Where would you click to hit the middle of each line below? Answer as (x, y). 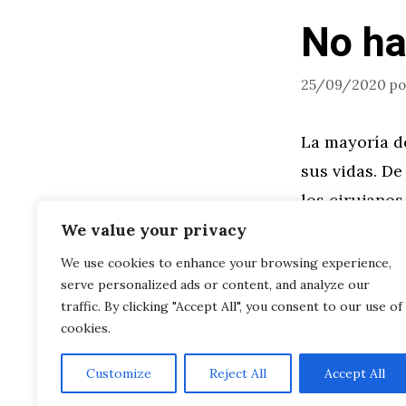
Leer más (355, 291)
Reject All (238, 373)
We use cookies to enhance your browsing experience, (226, 263)
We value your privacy (154, 230)
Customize (119, 373)
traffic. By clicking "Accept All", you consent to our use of (232, 306)
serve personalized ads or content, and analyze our (215, 285)
